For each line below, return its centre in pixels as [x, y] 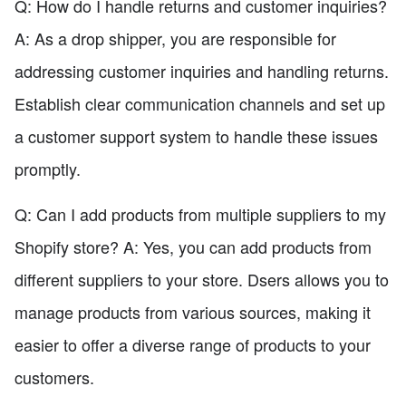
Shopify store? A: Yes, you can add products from [193, 246]
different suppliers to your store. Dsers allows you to [202, 279]
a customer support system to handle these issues [196, 135]
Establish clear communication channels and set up [200, 103]
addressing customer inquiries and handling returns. [202, 70]
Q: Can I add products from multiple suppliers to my [200, 213]
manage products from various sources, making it [193, 311]
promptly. [48, 168]
